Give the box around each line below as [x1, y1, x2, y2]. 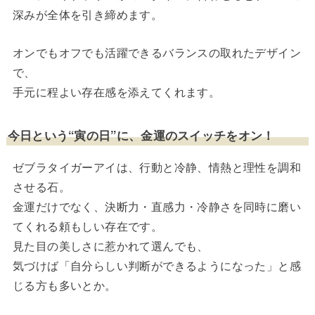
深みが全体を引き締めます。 [12, 6, 163, 23]
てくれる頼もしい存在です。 [12, 217, 163, 234]
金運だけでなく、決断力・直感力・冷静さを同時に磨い [12, 198, 301, 214]
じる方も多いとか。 [12, 276, 117, 293]
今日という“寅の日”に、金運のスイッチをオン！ [7, 127, 275, 144]
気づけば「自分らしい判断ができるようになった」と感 [12, 257, 301, 274]
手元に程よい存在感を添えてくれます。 [12, 83, 221, 100]
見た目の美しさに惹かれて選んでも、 [12, 237, 209, 254]
